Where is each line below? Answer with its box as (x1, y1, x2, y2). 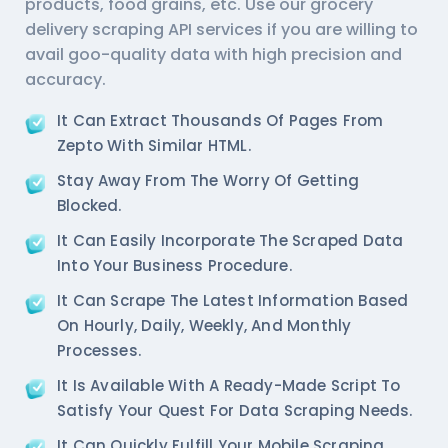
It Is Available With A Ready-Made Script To (57, 374, 401, 396)
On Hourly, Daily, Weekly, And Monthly (57, 314, 352, 336)
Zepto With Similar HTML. (57, 134, 251, 156)
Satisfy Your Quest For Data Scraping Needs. (57, 399, 413, 421)
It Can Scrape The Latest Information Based (57, 289, 409, 311)
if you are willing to (263, 17, 418, 41)
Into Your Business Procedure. (57, 254, 292, 276)
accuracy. (25, 67, 106, 91)
